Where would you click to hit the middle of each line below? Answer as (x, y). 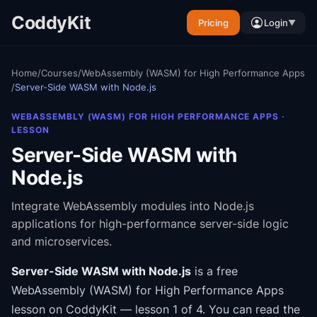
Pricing (213, 23)
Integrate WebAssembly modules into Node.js (133, 206)
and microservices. (62, 241)
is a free (214, 271)
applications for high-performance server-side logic (150, 224)
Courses (59, 73)
